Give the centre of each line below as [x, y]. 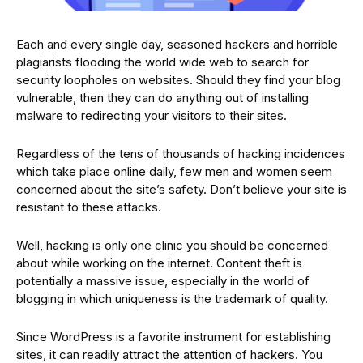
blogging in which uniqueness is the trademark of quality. [172, 298]
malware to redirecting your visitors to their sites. [152, 115]
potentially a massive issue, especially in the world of [163, 280]
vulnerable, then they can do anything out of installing [162, 97]
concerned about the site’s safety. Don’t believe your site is [181, 189]
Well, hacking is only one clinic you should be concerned [172, 245]
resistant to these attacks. [89, 207]
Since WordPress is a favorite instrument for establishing [173, 336]
